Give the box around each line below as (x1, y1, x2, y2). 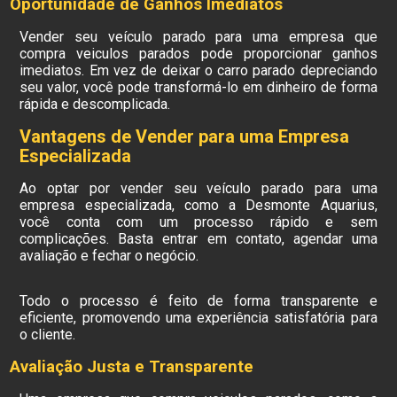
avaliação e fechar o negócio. (19, 247, 199, 264)
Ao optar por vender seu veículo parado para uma (19, 180, 378, 197)
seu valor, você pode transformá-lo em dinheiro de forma (19, 79, 378, 96)
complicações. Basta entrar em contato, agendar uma (19, 230, 378, 247)
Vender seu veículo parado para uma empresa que (19, 28, 378, 45)
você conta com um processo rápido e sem (19, 214, 378, 230)
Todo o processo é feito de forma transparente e (19, 292, 378, 309)
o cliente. (19, 326, 76, 343)
